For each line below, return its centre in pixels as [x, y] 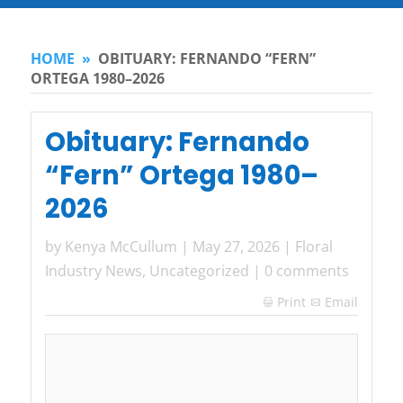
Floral [313, 247]
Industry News [93, 271]
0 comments [306, 271]
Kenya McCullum [121, 247]
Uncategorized [199, 271]
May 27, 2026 [236, 247]
